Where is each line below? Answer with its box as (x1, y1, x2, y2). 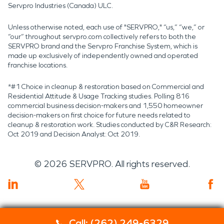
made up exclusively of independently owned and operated (8, 51, 198, 60)
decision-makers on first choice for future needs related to (8, 110, 190, 119)
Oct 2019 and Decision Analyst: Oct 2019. (8, 129, 140, 138)
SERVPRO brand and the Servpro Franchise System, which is (8, 41, 197, 50)
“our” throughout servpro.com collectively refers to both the (8, 32, 196, 41)
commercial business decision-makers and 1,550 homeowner (8, 101, 203, 110)
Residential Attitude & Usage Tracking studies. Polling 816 (8, 91, 189, 100)
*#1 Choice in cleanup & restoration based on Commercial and (8, 82, 204, 91)
